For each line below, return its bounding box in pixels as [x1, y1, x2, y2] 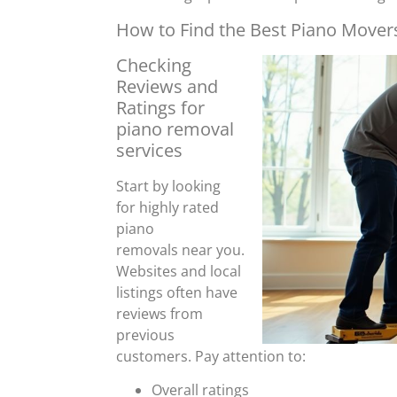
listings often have [115, 282, 237, 302]
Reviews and [115, 74, 218, 98]
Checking [115, 52, 191, 77]
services [115, 137, 183, 162]
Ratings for [115, 95, 205, 120]
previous [115, 324, 175, 345]
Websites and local [115, 261, 241, 281]
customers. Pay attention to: [115, 346, 306, 366]
